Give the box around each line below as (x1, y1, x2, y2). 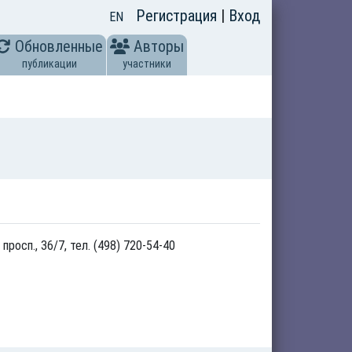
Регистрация (136, 6, 221, 25)
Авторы (134, 37, 184, 56)
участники (123, 57, 171, 70)
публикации (21, 57, 77, 70)
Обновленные (15, 37, 103, 56)
